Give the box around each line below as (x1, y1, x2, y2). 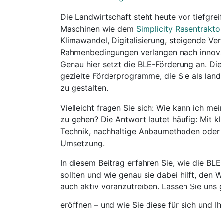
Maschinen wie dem (60, 23, 136, 34)
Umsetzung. (60, 138, 105, 148)
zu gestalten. (60, 82, 108, 93)
